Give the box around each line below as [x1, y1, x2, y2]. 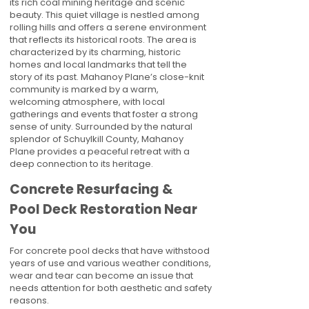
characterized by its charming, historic [10, 46, 181, 59]
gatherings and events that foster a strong [10, 108, 198, 121]
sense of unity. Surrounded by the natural [10, 120, 192, 133]
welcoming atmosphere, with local [10, 95, 165, 108]
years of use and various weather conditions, [10, 257, 211, 270]
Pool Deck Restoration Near [10, 200, 197, 219]
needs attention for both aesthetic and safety [10, 281, 212, 295]
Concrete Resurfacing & [10, 180, 173, 199]
